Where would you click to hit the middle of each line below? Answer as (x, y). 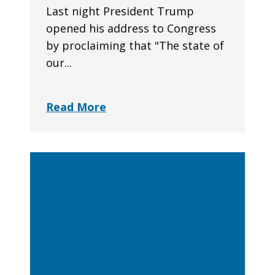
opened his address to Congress (131, 29)
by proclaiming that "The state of (135, 46)
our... (59, 63)
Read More (76, 107)
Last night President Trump (120, 11)
